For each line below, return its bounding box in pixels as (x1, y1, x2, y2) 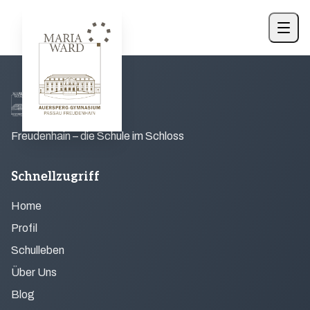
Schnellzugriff (11, 170, 100, 184)
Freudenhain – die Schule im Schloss (11, 130, 184, 142)
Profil (11, 222, 37, 234)
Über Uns (11, 266, 57, 278)
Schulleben (11, 244, 64, 256)
